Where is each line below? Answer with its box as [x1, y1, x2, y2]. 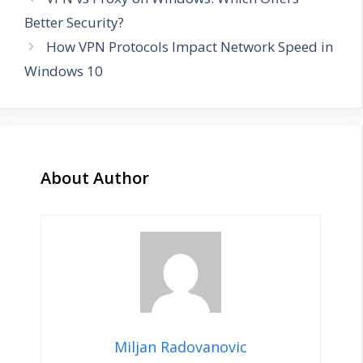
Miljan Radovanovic [114, 337, 247, 357]
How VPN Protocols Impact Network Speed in [46, 37, 334, 57]
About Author [41, 167, 149, 190]
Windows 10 [24, 62, 103, 81]
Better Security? [24, 13, 124, 32]
